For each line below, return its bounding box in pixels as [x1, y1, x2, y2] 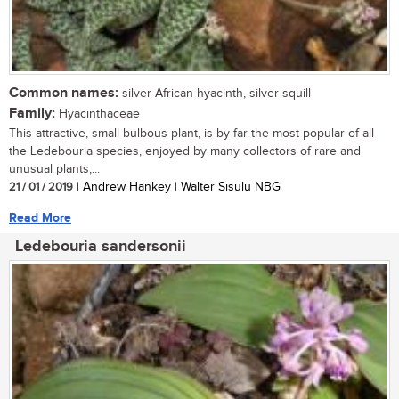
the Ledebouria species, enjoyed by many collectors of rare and [9, 143, 361, 159]
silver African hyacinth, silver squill [118, 85, 311, 101]
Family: [9, 104, 55, 122]
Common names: [9, 84, 118, 102]
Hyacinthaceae [55, 106, 140, 121]
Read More [9, 209, 71, 225]
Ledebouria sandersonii [15, 236, 186, 256]
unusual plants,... [9, 161, 100, 176]
